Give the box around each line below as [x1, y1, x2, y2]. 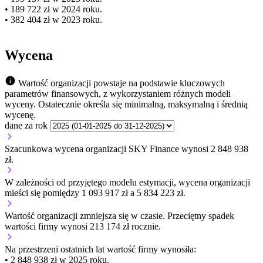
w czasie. [129, 211, 167, 221]
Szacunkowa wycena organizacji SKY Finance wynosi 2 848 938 [5, 144, 248, 154]
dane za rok [5, 120, 48, 131]
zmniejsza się [80, 211, 129, 221]
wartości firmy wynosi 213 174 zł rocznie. [5, 221, 161, 232]
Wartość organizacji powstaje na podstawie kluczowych [18, 78, 225, 89]
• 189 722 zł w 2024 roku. [5, 4, 102, 15]
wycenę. [5, 110, 36, 120]
